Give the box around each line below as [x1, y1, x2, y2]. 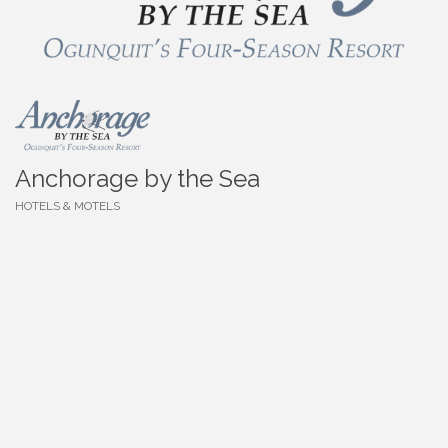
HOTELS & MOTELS [15, 199, 120, 214]
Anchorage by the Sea [15, 164, 260, 194]
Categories [14, 210, 82, 232]
